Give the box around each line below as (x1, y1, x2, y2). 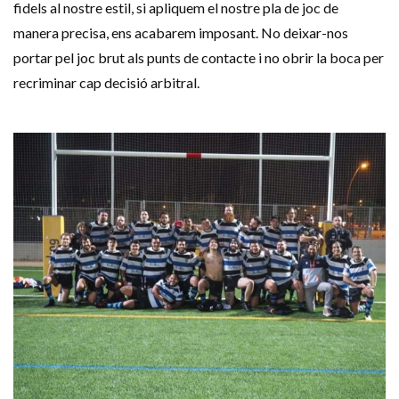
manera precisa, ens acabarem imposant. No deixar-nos (13, 23, 348, 41)
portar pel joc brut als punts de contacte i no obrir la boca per (13, 48, 384, 66)
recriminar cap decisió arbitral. (13, 73, 199, 91)
